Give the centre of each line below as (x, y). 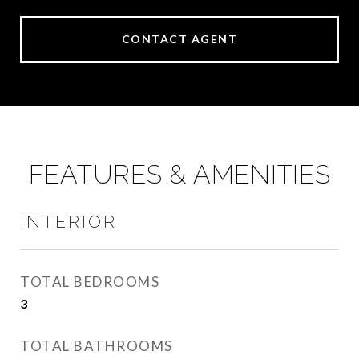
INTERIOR (69, 222)
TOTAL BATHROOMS (97, 346)
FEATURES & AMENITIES (179, 174)
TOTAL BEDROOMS (90, 282)
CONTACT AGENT (179, 39)
